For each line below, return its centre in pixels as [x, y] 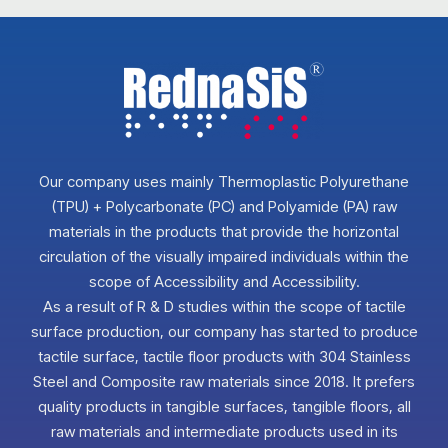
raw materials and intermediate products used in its [224, 432]
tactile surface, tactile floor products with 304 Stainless [224, 357]
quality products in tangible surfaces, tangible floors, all [224, 407]
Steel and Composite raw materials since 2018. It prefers [224, 382]
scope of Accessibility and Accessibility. [224, 282]
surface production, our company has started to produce [224, 332]
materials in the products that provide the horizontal [224, 232]
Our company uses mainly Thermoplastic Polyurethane [224, 182]
